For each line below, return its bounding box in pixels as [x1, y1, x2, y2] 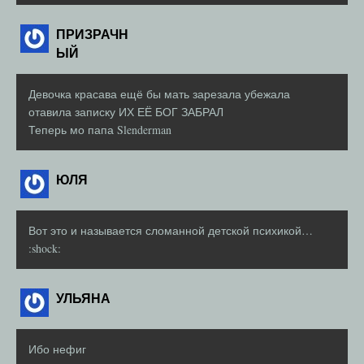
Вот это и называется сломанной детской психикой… [28, 223, 313, 239]
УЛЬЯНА [56, 288, 110, 308]
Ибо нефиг [28, 341, 86, 357]
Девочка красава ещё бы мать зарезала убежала [28, 86, 290, 102]
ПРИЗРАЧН [56, 24, 128, 44]
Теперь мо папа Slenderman [28, 122, 171, 138]
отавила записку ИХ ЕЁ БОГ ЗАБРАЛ [28, 104, 223, 120]
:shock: [28, 240, 61, 257]
